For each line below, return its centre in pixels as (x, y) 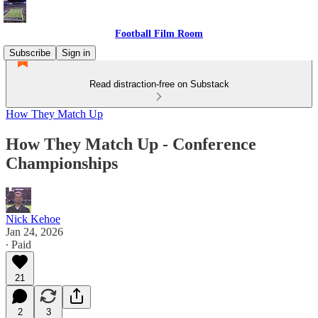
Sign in (76, 53)
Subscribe (30, 53)
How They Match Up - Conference (131, 144)
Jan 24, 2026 (34, 231)
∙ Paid (18, 244)
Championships (62, 163)
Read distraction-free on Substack (159, 84)
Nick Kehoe (33, 219)
